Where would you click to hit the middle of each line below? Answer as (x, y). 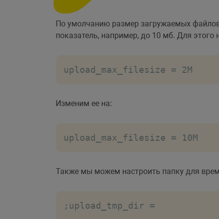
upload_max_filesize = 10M (131, 137)
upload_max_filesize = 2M (128, 69)
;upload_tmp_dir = (109, 205)
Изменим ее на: (84, 103)
